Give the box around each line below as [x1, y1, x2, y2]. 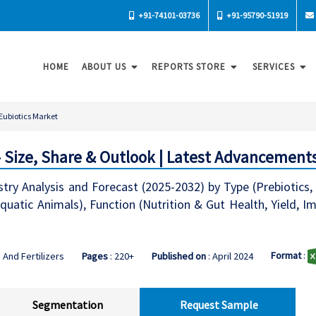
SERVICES [253, 61, 298, 73]
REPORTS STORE [152, 61, 229, 73]
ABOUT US [82, 61, 129, 73]
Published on [151, 249, 206, 262]
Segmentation [32, 297, 104, 312]
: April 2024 [205, 249, 253, 262]
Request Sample [180, 297, 259, 312]
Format [270, 248, 301, 262]
